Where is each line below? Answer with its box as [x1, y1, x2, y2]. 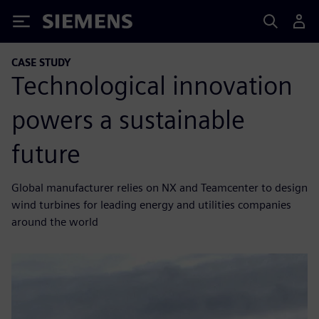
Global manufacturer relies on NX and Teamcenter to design [11, 180, 308, 194]
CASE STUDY [11, 56, 71, 68]
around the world [11, 214, 98, 229]
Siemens [43, 16, 90, 31]
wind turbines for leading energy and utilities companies [11, 197, 291, 211]
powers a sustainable [11, 103, 245, 135]
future [11, 137, 80, 169]
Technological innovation [11, 69, 293, 101]
